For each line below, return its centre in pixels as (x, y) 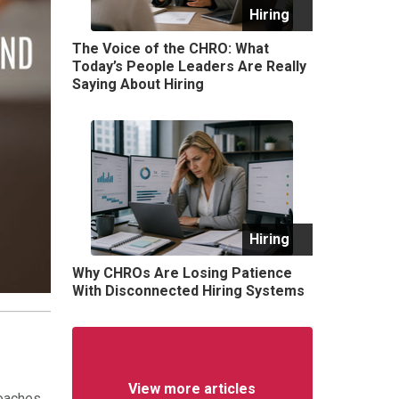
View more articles (192, 388)
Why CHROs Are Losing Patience (182, 273)
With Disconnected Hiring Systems (188, 290)
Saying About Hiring (138, 84)
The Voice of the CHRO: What (170, 48)
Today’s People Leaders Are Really (189, 66)
